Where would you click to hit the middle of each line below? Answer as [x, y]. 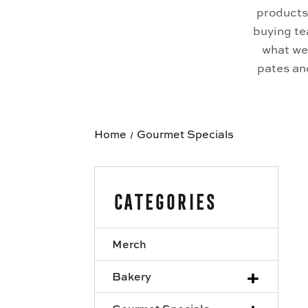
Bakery [132, 276]
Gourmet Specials [185, 134]
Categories [164, 199]
